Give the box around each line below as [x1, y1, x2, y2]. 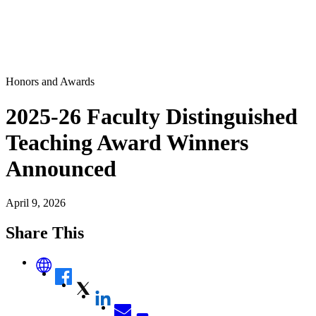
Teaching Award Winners [6, 129, 248, 155]
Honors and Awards [6, 75, 95, 88]
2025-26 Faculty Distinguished [6, 103, 298, 129]
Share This [6, 224, 84, 242]
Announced [6, 155, 116, 181]
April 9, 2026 [6, 197, 66, 209]
